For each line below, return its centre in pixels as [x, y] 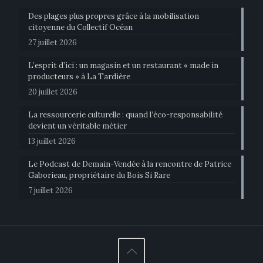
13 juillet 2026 [52, 141]
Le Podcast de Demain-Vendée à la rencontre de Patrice [130, 164]
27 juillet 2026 [53, 43]
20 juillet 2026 [53, 92]
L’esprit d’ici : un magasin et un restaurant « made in [123, 66]
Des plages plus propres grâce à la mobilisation [114, 16]
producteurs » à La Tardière [79, 77]
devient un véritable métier [77, 126]
